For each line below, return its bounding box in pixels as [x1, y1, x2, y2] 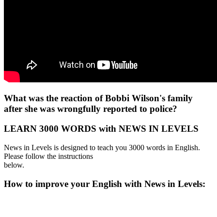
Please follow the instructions [4, 152, 93, 160]
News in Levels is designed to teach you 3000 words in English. [4, 143, 200, 152]
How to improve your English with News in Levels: [4, 178, 208, 189]
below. [4, 160, 24, 169]
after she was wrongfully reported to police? [4, 104, 177, 114]
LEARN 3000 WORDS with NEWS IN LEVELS [4, 124, 199, 134]
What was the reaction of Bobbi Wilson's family [4, 93, 193, 104]
